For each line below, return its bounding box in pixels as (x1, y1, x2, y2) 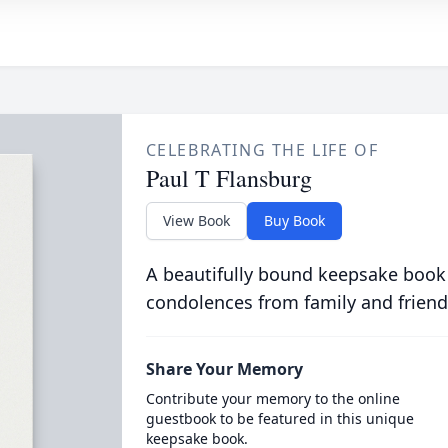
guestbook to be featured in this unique (145, 409, 414, 428)
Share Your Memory (145, 358, 303, 380)
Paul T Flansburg (145, 162, 312, 194)
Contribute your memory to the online (145, 389, 400, 408)
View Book (162, 211, 230, 230)
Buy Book (263, 211, 325, 230)
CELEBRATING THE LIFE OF (145, 139, 379, 161)
